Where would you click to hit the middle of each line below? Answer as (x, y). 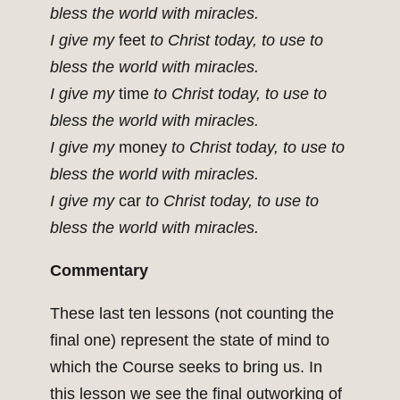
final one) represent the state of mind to (190, 341)
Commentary (99, 271)
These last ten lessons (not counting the (192, 314)
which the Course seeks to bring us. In (186, 367)
